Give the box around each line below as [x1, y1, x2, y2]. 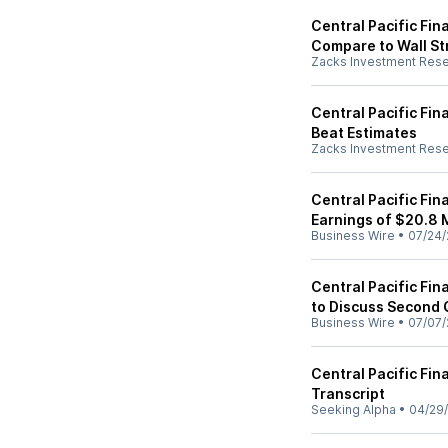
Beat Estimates [311, 124, 417, 141]
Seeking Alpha [311, 402, 396, 417]
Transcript [311, 385, 385, 402]
